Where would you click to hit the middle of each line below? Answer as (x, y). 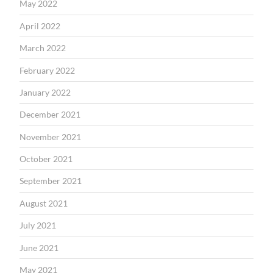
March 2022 (43, 48)
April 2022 (40, 26)
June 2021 (39, 247)
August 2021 (44, 203)
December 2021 (50, 115)
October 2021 (46, 159)
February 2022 (47, 70)
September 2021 (51, 181)
